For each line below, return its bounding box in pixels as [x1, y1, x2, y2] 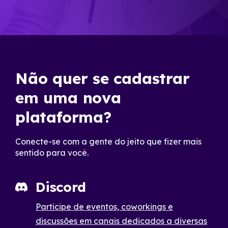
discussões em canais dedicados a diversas [36, 216, 207, 226]
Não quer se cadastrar [15, 69, 190, 88]
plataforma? [15, 107, 111, 127]
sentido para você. [15, 148, 89, 158]
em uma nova [15, 88, 121, 107]
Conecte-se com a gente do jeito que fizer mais [15, 136, 202, 147]
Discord [36, 179, 86, 195]
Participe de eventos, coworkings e [36, 202, 173, 212]
